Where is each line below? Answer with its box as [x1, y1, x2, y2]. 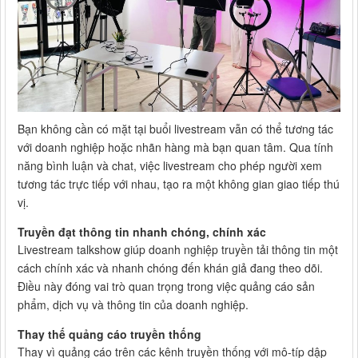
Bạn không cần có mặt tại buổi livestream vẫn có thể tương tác [18, 120, 333, 137]
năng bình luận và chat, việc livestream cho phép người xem [18, 157, 322, 173]
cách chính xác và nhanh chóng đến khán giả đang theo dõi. [18, 259, 323, 276]
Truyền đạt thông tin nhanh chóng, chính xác [18, 223, 266, 240]
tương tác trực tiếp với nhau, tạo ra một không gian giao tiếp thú [18, 175, 340, 192]
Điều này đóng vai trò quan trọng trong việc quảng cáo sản [18, 277, 315, 294]
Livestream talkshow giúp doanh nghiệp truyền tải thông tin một [18, 241, 338, 257]
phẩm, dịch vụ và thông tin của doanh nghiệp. [18, 296, 249, 312]
